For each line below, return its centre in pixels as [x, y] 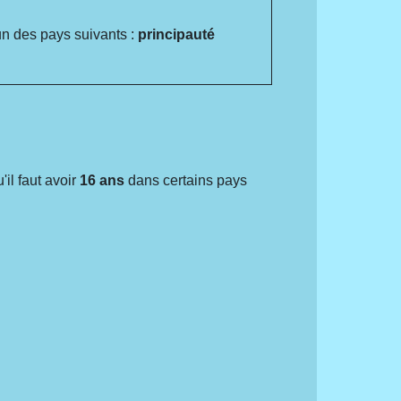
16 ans [102, 180]
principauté [177, 35]
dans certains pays [186, 180]
